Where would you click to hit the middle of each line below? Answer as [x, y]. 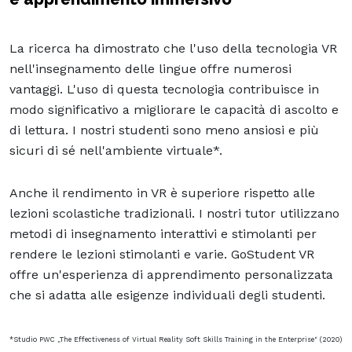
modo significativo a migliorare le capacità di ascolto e [174, 109]
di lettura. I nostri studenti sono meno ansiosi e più [164, 130]
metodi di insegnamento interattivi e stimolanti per [163, 233]
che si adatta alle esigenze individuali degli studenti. [167, 295]
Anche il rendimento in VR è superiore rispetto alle [162, 192]
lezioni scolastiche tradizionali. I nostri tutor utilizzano [174, 213]
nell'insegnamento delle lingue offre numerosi [150, 68]
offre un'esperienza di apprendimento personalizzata [171, 274]
